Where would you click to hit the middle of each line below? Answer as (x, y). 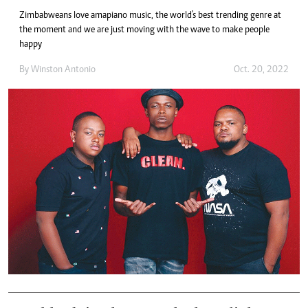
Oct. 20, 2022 (261, 70)
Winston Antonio (63, 70)
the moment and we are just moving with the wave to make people (144, 30)
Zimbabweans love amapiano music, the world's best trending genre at (150, 15)
